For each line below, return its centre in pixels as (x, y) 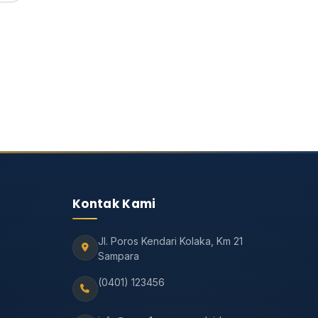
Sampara (118, 256)
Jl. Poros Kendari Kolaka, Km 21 (170, 241)
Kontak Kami (114, 204)
